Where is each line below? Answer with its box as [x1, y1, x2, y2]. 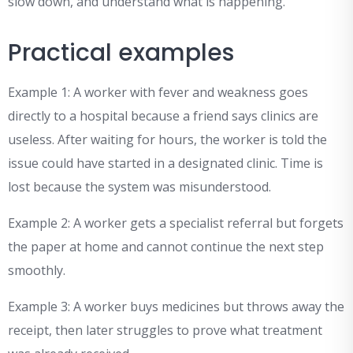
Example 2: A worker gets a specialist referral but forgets [8, 214, 344, 232]
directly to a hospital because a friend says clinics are [8, 107, 318, 125]
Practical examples [8, 36, 234, 70]
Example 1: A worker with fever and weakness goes [8, 84, 308, 102]
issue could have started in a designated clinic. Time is [8, 154, 323, 173]
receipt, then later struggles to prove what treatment [8, 321, 322, 340]
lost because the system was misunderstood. [8, 178, 271, 196]
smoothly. [8, 262, 65, 280]
